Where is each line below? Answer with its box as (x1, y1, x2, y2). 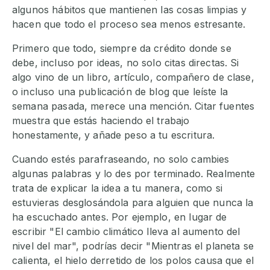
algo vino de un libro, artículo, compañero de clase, (12, 71, 254, 84)
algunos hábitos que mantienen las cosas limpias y (12, 4, 247, 16)
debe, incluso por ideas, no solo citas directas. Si (12, 57, 239, 69)
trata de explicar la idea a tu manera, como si (12, 182, 222, 195)
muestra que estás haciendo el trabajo (12, 115, 190, 127)
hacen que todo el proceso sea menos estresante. (12, 18, 246, 31)
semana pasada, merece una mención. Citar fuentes (12, 100, 255, 113)
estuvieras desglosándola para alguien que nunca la (12, 196, 254, 209)
